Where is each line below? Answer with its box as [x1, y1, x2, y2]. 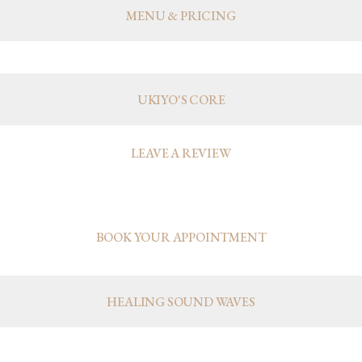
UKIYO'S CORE [137, 90, 225, 108]
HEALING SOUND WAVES [107, 293, 255, 310]
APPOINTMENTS [128, 192, 234, 208]
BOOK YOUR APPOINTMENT [95, 228, 267, 246]
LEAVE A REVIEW [131, 144, 231, 162]
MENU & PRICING [126, 6, 236, 24]
